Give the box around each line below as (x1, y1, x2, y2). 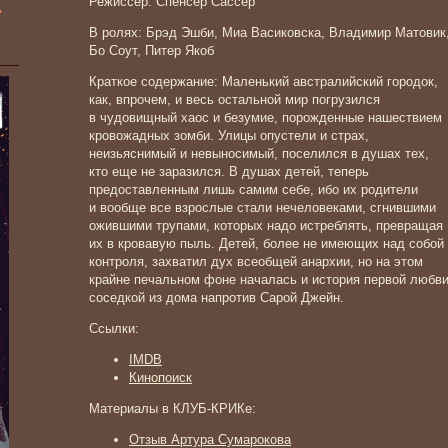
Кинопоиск (129, 370, 192, 385)
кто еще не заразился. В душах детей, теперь (89, 164, 369, 179)
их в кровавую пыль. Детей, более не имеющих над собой (89, 236, 444, 251)
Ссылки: (89, 321, 139, 336)
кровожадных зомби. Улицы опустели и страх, (89, 128, 369, 143)
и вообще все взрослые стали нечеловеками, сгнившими (89, 200, 436, 215)
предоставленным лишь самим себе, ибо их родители (89, 182, 418, 197)
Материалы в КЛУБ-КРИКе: (89, 401, 256, 416)
